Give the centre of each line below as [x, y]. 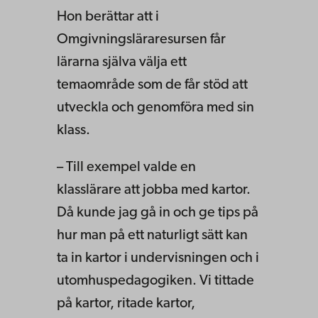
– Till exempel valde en [126, 167]
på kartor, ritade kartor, [126, 303]
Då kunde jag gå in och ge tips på [158, 213]
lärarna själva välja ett [122, 62]
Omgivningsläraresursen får [141, 39]
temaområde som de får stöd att [152, 85]
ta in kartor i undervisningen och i [158, 258]
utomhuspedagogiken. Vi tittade [155, 281]
